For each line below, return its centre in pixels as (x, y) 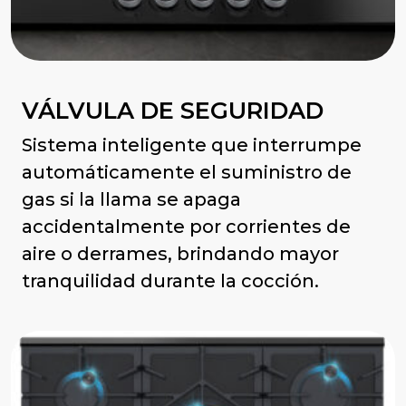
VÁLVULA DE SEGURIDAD (173, 111)
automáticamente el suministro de (187, 173)
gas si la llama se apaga (131, 200)
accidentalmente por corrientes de (186, 227)
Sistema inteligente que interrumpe (192, 145)
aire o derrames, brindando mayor (180, 254)
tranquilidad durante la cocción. (170, 281)
